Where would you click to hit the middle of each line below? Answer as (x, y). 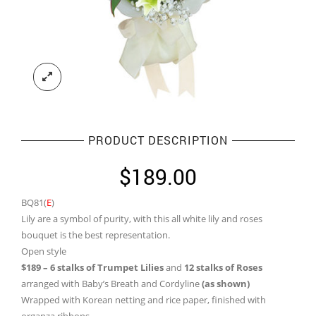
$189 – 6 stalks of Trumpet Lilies (92, 267)
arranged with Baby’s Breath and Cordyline (111, 284)
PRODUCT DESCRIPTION (158, 140)
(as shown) (226, 284)
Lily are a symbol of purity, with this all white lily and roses (142, 219)
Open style (44, 251)
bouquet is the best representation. (96, 235)
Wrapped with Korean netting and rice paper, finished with (144, 300)
